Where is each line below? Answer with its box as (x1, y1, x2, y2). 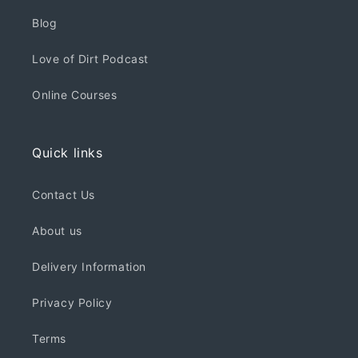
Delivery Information (32, 260, 146, 274)
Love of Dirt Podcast (32, 52, 149, 66)
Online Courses (32, 88, 117, 102)
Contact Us (32, 188, 95, 202)
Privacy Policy (32, 296, 113, 310)
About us (32, 224, 82, 238)
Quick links (32, 145, 103, 161)
